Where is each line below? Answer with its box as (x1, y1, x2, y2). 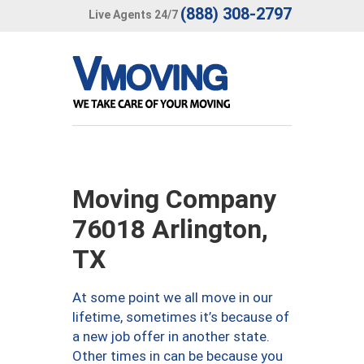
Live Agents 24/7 (89, 7, 178, 21)
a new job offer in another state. (72, 328, 270, 344)
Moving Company (72, 184, 276, 214)
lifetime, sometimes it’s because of (72, 309, 289, 325)
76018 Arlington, (72, 214, 268, 245)
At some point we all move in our (72, 289, 273, 305)
